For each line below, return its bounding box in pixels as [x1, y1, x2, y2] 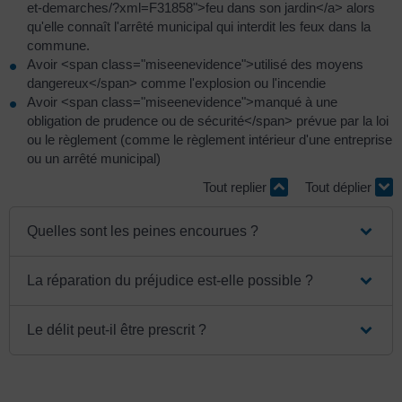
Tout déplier [305, 179, 375, 196]
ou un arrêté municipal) [27, 151, 161, 167]
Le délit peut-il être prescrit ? [27, 321, 207, 337]
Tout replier [203, 179, 270, 196]
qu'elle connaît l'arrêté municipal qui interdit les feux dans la [27, 19, 371, 35]
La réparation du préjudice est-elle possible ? [27, 272, 314, 288]
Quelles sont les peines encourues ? [27, 223, 259, 239]
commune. [27, 38, 90, 54]
